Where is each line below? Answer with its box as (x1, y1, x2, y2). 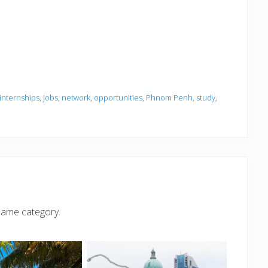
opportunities (94, 92, 142, 103)
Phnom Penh (146, 92, 193, 103)
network (62, 92, 90, 103)
